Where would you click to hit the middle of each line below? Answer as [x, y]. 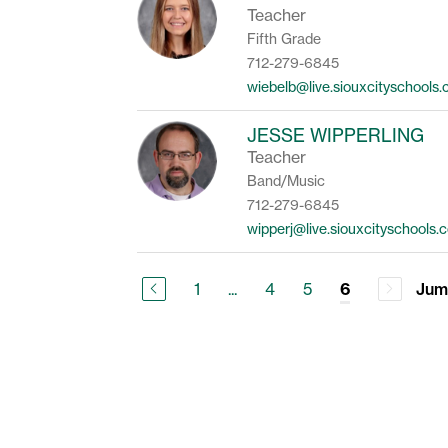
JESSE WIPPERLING [336, 135]
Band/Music [286, 180]
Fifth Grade [284, 38]
